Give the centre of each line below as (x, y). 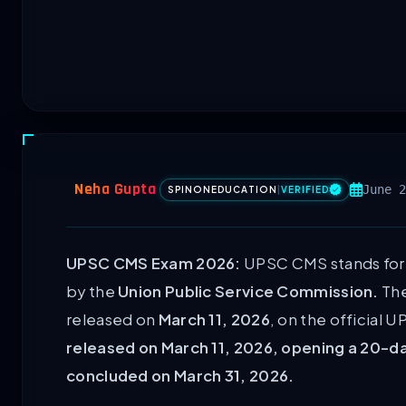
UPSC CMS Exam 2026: (154, 264)
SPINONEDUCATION (222, 189)
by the (92, 292)
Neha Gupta (115, 190)
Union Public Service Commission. (248, 292)
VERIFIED (305, 189)
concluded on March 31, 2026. (180, 376)
